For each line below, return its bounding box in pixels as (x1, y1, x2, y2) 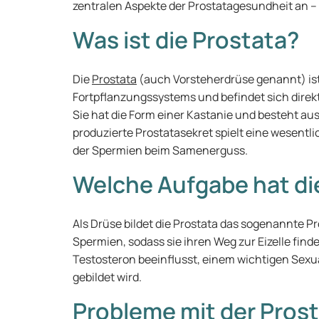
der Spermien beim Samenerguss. (73, 142, 248, 158)
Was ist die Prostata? (73, 24, 299, 56)
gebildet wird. (73, 269, 142, 285)
